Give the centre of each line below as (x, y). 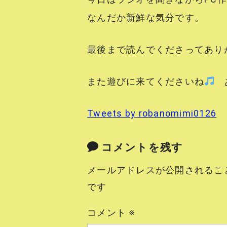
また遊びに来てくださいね (146, 82)
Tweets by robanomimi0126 (152, 113)
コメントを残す (142, 147)
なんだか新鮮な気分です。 (146, 18)
